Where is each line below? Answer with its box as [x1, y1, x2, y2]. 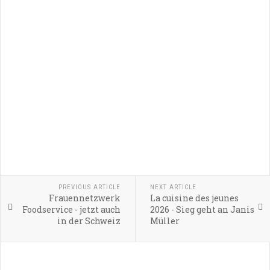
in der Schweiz [57, 215, 121, 227]
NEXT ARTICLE [149, 183, 196, 191]
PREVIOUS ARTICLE [58, 183, 121, 191]
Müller [149, 215, 180, 227]
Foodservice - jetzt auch [22, 203, 121, 215]
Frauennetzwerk [48, 192, 121, 204]
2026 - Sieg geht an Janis [149, 203, 254, 215]
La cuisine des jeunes [149, 192, 239, 204]
